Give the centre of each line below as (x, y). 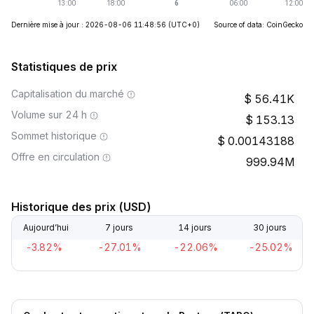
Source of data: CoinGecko (258, 25)
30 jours (269, 227)
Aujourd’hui (46, 227)
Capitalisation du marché (68, 94)
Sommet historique (54, 136)
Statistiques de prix (64, 67)
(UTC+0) (184, 25)
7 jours (120, 227)
